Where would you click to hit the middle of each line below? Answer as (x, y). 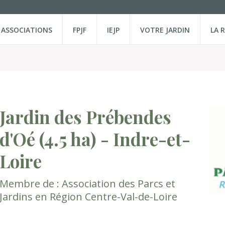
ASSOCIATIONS (27, 30)
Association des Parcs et (119, 184)
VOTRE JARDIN (165, 30)
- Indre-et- (143, 139)
